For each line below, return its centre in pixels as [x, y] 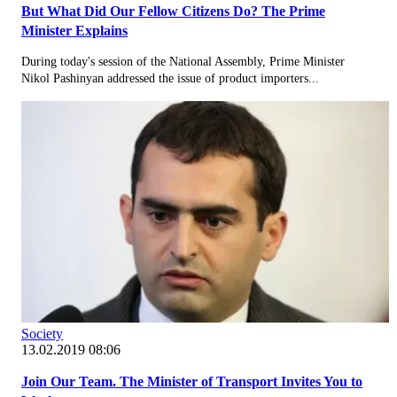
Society [42, 333]
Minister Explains [74, 30]
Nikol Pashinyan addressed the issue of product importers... [170, 78]
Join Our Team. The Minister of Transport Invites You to [192, 381]
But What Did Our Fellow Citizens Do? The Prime [173, 11]
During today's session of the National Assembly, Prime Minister [183, 61]
